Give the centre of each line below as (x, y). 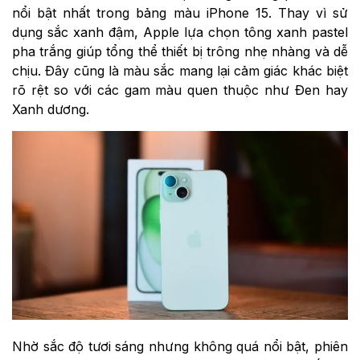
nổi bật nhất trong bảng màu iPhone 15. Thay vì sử (180, 13)
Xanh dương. (51, 110)
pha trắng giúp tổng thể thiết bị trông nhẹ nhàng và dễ (180, 52)
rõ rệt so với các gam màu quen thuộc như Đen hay (180, 90)
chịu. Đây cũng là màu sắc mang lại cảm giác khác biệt (180, 71)
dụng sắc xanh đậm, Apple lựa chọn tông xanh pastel (180, 33)
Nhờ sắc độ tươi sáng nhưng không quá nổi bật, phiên (180, 346)
